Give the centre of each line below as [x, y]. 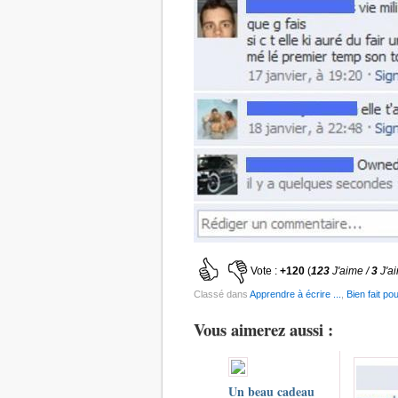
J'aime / [352, 271]
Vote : [265, 271]
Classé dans [222, 294]
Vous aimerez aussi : [263, 329]
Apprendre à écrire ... [295, 294]
